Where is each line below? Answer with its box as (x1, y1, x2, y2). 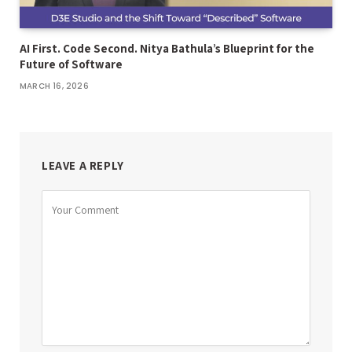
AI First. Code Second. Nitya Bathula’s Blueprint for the (20, 41, 314, 57)
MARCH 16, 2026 (20, 80, 89, 93)
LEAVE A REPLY (42, 158, 124, 174)
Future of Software (20, 57, 123, 72)
